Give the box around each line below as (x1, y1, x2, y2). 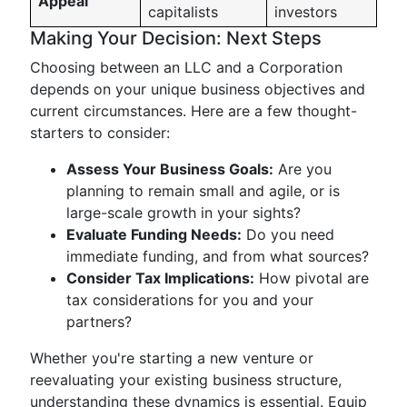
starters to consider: (30, 124, 170, 142)
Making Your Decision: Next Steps (30, 27, 322, 49)
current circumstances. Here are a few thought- (30, 102, 357, 120)
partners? (66, 313, 132, 331)
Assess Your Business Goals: (66, 160, 273, 178)
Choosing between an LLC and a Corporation (30, 58, 342, 76)
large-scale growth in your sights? (66, 203, 301, 222)
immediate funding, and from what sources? (66, 247, 369, 265)
